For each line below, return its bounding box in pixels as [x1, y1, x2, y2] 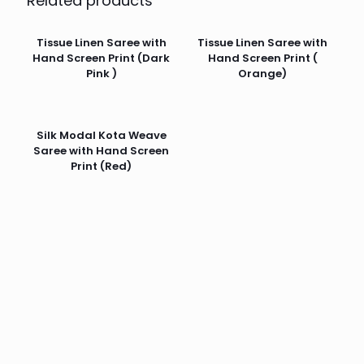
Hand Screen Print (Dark [32, 50, 171, 66]
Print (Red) [71, 158, 132, 174]
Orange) [238, 65, 288, 81]
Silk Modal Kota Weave [36, 127, 167, 143]
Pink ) [85, 65, 117, 81]
